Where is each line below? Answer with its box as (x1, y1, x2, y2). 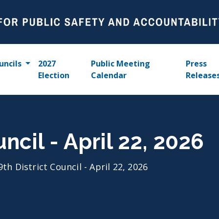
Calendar (91, 70, 127, 81)
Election (38, 70, 69, 81)
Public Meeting (91, 58, 151, 69)
